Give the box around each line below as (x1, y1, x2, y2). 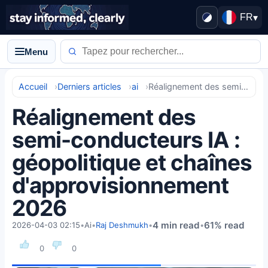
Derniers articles (57, 81, 121, 92)
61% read (204, 219, 245, 231)
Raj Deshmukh (96, 220, 148, 230)
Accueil (19, 81, 47, 92)
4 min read (153, 219, 200, 231)
